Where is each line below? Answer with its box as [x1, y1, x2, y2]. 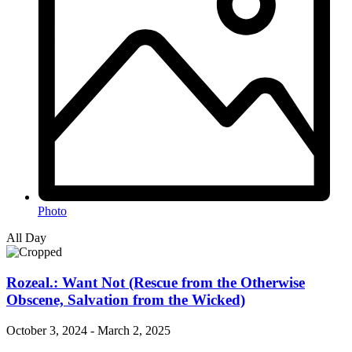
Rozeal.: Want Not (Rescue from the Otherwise [6, 273, 305, 291]
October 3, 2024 [6, 323, 87, 337]
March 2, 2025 [97, 323, 170, 337]
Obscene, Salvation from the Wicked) [6, 291, 245, 308]
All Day [6, 231, 46, 245]
